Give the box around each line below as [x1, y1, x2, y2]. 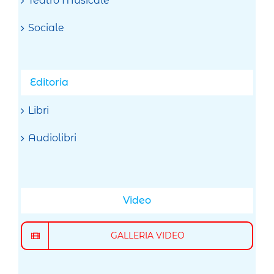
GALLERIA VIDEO [110, 230, 185, 242]
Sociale [28, 22, 65, 34]
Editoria [30, 76, 69, 89]
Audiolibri [28, 132, 77, 144]
